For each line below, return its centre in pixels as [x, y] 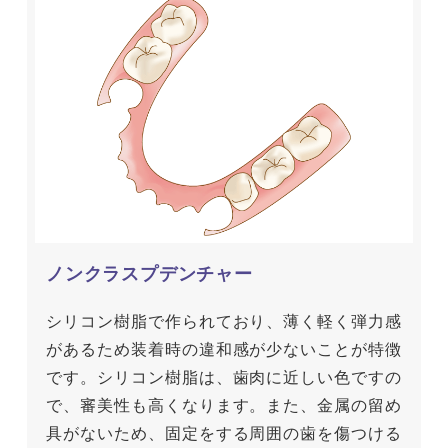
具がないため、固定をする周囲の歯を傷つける [224, 433]
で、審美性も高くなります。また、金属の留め [224, 405]
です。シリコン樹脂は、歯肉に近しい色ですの [224, 377]
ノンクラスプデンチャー [149, 273]
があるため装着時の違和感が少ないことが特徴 [224, 349]
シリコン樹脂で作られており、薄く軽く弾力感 [224, 321]
